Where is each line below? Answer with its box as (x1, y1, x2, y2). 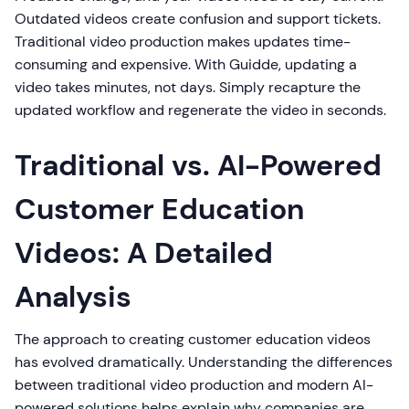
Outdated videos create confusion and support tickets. (15, 9, 381, 28)
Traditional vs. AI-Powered (15, 146, 382, 184)
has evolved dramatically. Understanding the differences (15, 352, 393, 372)
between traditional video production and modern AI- (15, 375, 373, 394)
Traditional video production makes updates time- (15, 32, 351, 51)
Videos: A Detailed (15, 234, 273, 272)
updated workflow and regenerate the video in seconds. (15, 100, 386, 120)
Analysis (15, 278, 131, 316)
